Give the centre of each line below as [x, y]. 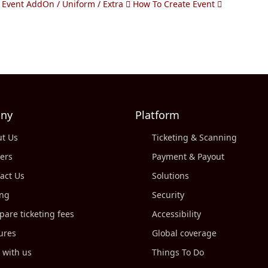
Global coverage [185, 233]
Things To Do [178, 252]
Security [168, 195]
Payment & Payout [188, 156]
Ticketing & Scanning [195, 137]
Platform [158, 115]
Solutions [171, 176]
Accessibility [177, 214]
